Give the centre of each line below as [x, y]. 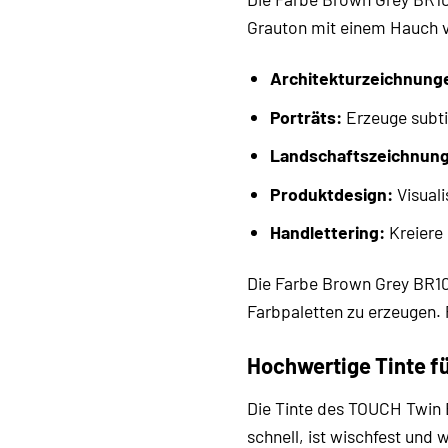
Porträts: [305, 116]
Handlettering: [327, 232]
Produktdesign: [331, 193]
